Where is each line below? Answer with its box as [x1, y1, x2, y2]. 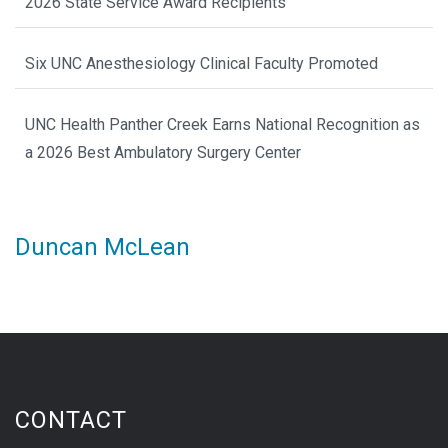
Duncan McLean [15, 233, 190, 262]
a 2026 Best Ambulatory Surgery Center [25, 143, 301, 163]
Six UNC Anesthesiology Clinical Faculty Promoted [25, 54, 378, 74]
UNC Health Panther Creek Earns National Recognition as [25, 115, 420, 135]
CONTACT [15, 406, 127, 435]
